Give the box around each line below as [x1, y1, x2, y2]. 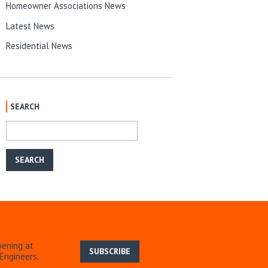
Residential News [6, 39, 73, 51]
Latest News [6, 20, 55, 32]
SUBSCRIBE [89, 245, 130, 257]
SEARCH [10, 100, 40, 112]
